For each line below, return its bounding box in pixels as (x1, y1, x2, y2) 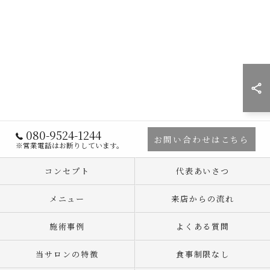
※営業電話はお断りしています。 (16, 140, 124, 150)
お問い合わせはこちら (153, 133, 250, 145)
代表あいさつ (175, 165, 230, 177)
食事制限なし (175, 248, 230, 260)
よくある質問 (175, 221, 230, 232)
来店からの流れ (171, 193, 234, 204)
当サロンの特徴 (36, 248, 99, 260)
